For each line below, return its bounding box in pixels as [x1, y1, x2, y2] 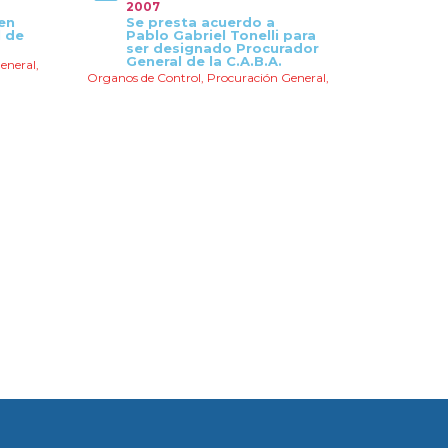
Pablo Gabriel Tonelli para [126, 27, 316, 43]
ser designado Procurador [126, 40, 319, 56]
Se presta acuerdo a [126, 14, 275, 30]
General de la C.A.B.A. [126, 53, 282, 69]
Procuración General [207, 70, 326, 85]
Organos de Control [87, 70, 201, 85]
